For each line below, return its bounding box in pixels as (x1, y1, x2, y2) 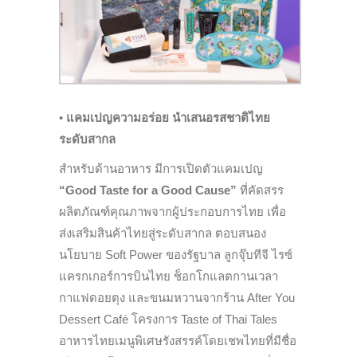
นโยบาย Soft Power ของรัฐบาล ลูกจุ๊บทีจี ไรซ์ (59, 248, 292, 262)
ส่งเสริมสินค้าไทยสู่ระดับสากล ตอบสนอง (59, 226, 266, 241)
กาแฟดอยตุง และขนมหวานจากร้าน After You (59, 291, 295, 305)
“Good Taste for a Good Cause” (59, 183, 237, 198)
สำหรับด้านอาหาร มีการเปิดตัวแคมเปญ (59, 162, 263, 176)
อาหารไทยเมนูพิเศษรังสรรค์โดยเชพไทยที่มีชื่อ (59, 334, 296, 348)
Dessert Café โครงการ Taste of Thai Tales (59, 312, 277, 327)
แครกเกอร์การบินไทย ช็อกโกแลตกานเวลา (59, 269, 278, 284)
